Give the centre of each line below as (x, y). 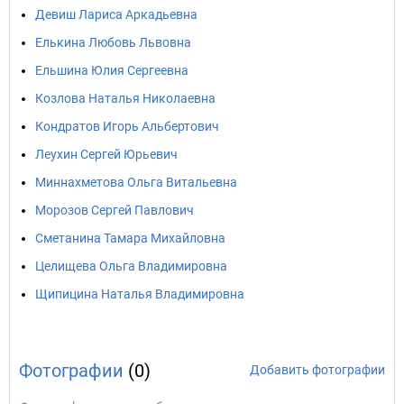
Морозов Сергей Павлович (115, 210)
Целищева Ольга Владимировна (131, 266)
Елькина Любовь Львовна (113, 42)
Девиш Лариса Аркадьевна (116, 14)
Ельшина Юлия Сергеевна (112, 70)
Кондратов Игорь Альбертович (127, 126)
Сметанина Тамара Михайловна (130, 238)
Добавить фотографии (317, 370)
